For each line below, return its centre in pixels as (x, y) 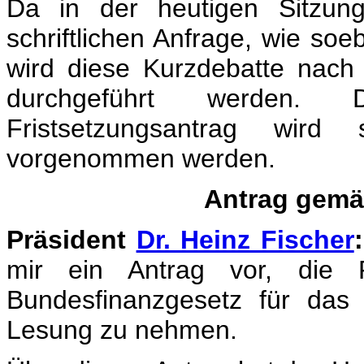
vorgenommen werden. (141, 158)
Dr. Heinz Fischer (245, 240)
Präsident (71, 240)
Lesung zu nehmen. (122, 330)
